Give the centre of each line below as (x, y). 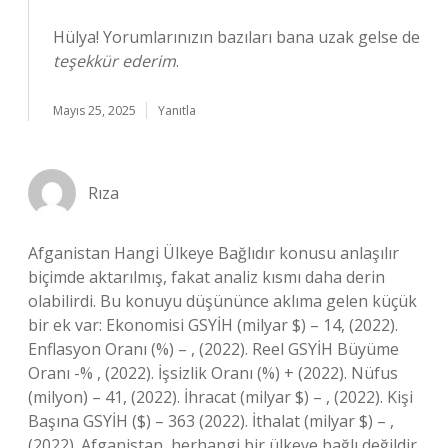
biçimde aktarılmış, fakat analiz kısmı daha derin (206, 277)
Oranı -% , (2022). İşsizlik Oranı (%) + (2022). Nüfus (213, 373)
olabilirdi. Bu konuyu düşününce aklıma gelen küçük (222, 301)
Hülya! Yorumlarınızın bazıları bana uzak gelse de (236, 37)
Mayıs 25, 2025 (94, 110)
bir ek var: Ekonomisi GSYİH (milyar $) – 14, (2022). (213, 325)
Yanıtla (177, 110)
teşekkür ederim (114, 61)
